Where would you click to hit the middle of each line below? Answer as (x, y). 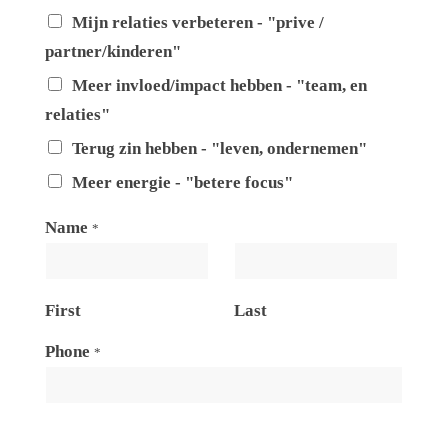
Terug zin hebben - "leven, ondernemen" (219, 148)
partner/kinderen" (112, 51)
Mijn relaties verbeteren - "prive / (197, 22)
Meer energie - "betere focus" (182, 182)
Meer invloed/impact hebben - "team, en (219, 85)
